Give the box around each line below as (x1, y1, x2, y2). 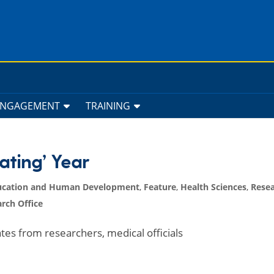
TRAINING (86, 99, 130, 113)
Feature (144, 181, 177, 193)
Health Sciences (180, 181, 247, 193)
